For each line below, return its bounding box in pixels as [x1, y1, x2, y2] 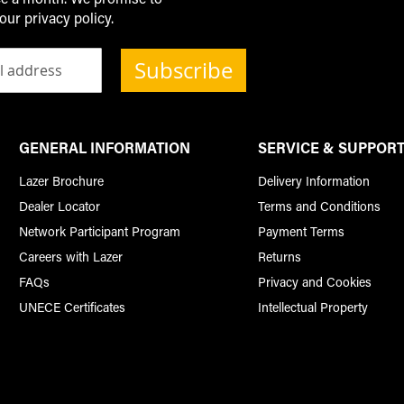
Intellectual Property [258, 298, 369, 317]
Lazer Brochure [18, 172, 104, 190]
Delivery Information [258, 172, 371, 190]
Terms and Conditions [258, 197, 381, 216]
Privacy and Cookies [258, 273, 372, 291]
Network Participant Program [18, 223, 180, 241]
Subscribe [133, 56, 233, 86]
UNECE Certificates [18, 298, 125, 317]
